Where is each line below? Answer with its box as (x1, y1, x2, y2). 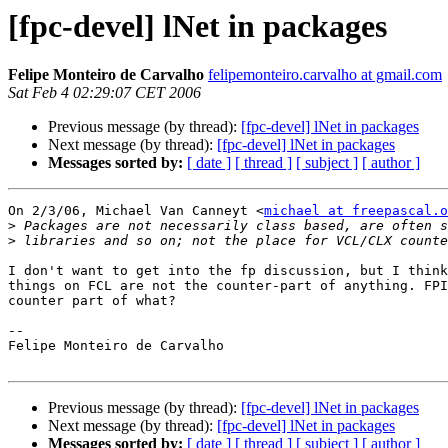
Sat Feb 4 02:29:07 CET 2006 (8, 84, 201, 102)
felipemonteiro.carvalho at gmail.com (208, 66, 442, 84)
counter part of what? (8, 293, 176, 309)
